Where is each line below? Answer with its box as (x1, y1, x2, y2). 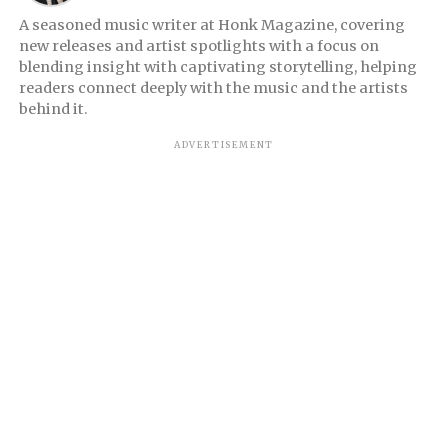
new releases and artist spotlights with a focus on (18, 37, 379, 56)
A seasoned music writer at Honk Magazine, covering (18, 16, 405, 35)
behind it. (18, 100, 88, 119)
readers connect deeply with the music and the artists (18, 79, 408, 98)
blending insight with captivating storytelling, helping (18, 58, 417, 77)
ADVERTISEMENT (173, 139, 275, 151)
